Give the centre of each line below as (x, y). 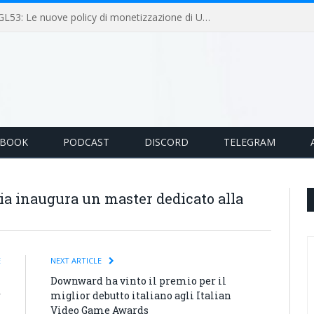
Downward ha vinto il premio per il (138, 281)
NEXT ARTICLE (77, 260)
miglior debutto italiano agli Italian (141, 295)
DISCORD (166, 142)
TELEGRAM (250, 142)
